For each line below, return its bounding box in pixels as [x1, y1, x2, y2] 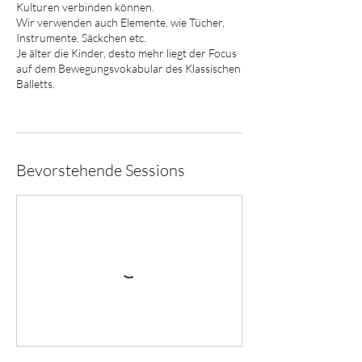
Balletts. [16, 77, 55, 90]
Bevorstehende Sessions [16, 160, 185, 180]
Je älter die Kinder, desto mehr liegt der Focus [16, 46, 237, 60]
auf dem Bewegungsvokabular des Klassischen [16, 61, 241, 75]
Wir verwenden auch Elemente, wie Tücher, [16, 15, 225, 29]
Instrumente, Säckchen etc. [16, 31, 146, 44]
